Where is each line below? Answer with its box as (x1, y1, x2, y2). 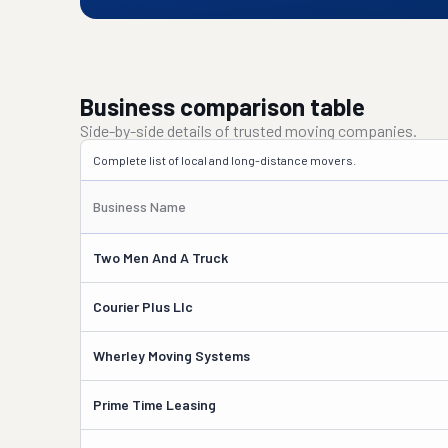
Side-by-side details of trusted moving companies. (80, 121, 417, 140)
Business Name (93, 198, 186, 215)
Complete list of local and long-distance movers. (93, 153, 356, 167)
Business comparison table (80, 92, 365, 121)
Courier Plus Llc (93, 298, 193, 315)
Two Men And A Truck (93, 249, 228, 266)
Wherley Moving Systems (93, 347, 250, 364)
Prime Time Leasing (93, 396, 216, 413)
